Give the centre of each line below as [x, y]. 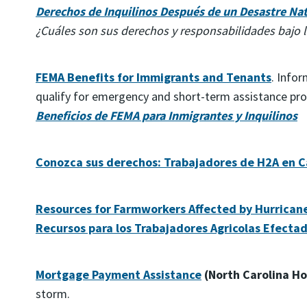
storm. [53, 294]
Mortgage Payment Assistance [119, 274]
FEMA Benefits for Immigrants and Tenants [153, 77]
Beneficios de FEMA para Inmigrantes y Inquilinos [167, 115]
